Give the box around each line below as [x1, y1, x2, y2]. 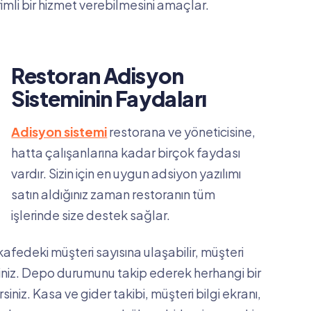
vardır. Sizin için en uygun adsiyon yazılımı [11, 165, 242, 182]
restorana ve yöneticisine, [107, 124, 256, 140]
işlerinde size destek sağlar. [11, 207, 171, 224]
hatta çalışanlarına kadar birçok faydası [11, 144, 241, 161]
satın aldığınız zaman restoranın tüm [11, 186, 216, 203]
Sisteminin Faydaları [11, 85, 207, 112]
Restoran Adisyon [11, 62, 184, 90]
